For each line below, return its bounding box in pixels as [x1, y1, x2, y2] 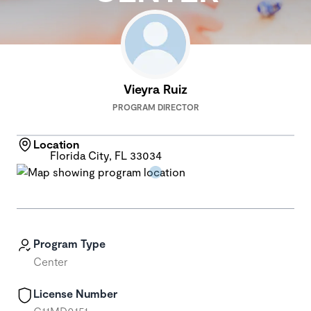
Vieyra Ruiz [124, 81, 187, 96]
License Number [33, 287, 117, 300]
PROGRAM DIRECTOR [112, 102, 199, 112]
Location [33, 137, 79, 151]
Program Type [33, 237, 106, 250]
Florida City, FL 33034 [50, 149, 162, 162]
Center [33, 255, 67, 268]
